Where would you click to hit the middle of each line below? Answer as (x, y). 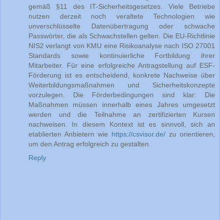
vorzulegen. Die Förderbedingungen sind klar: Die (122, 95)
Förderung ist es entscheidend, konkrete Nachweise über (122, 75)
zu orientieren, (190, 134)
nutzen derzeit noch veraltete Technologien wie (122, 16)
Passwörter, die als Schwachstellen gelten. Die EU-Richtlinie (122, 36)
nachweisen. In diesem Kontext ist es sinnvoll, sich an (122, 124)
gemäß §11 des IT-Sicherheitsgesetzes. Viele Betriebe (122, 6)
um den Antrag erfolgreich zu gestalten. (90, 144)
